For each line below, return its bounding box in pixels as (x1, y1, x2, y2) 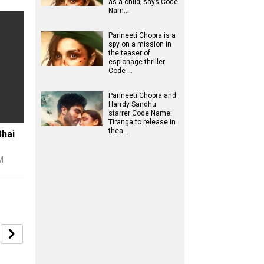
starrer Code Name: (108, 109, 172, 117)
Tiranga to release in (108, 118, 176, 126)
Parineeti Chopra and (108, 91, 176, 100)
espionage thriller (108, 58, 165, 66)
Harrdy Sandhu (108, 100, 156, 108)
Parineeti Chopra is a (108, 31, 176, 39)
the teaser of (108, 49, 150, 57)
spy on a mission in (108, 40, 171, 48)
